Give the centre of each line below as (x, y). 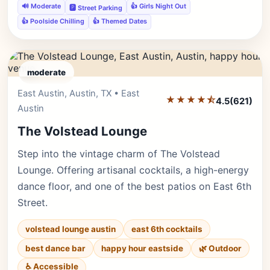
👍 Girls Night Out (159, 6)
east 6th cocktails (167, 229)
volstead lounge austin (71, 229)
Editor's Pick (217, 93)
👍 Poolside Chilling (53, 21)
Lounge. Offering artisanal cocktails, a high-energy (133, 170)
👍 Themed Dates (120, 21)
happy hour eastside (142, 248)
